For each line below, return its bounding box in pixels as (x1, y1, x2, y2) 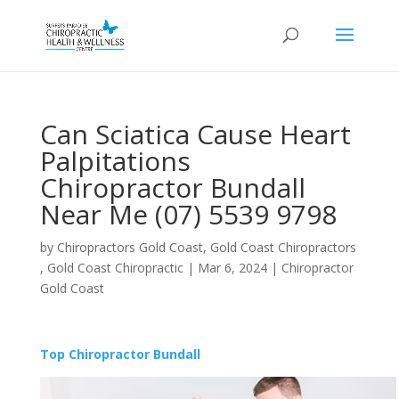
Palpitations (39, 142, 191, 179)
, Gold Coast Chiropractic (39, 259, 183, 276)
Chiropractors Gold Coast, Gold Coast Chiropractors (56, 239, 356, 256)
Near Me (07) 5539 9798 (39, 196, 337, 232)
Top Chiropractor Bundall (39, 346, 200, 362)
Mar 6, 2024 (197, 259, 267, 276)
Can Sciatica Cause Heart (39, 116, 351, 152)
